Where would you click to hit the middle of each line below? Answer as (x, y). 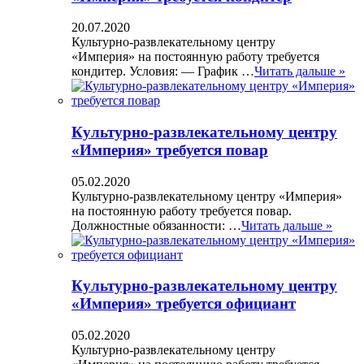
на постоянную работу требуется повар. (182, 210)
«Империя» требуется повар (170, 149)
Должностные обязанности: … (156, 225)
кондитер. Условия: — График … (163, 71)
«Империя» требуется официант (184, 304)
